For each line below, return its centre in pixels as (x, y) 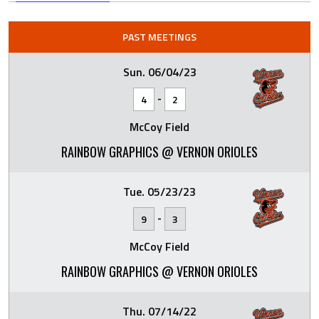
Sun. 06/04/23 (159, 72)
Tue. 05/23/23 (159, 192)
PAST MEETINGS (159, 37)
